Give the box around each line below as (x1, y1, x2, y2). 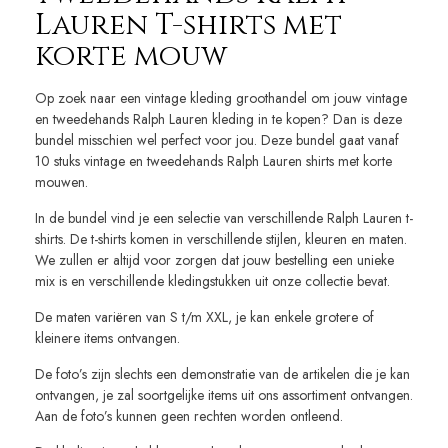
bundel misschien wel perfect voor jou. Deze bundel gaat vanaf (35, 130, 399, 151)
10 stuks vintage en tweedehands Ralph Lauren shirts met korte (35, 151, 392, 172)
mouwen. (35, 172, 88, 193)
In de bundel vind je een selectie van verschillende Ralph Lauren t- (35, 208, 413, 229)
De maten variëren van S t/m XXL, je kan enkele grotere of (35, 307, 374, 328)
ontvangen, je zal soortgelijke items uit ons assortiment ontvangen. (35, 385, 413, 406)
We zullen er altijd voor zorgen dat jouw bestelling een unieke (35, 250, 394, 271)
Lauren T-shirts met (35, 6, 342, 46)
